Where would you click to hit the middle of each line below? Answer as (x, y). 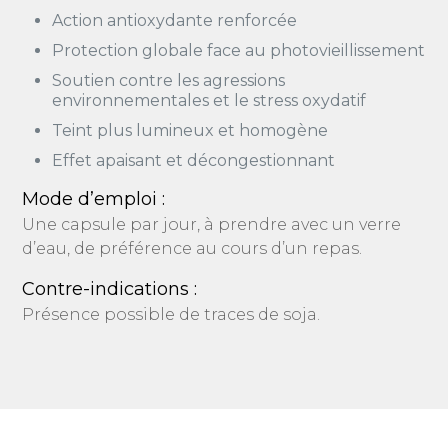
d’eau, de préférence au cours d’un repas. (192, 248)
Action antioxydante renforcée (175, 20)
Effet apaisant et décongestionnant (194, 160)
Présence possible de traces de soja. (171, 314)
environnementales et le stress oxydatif (209, 100)
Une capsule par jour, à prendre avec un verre (212, 224)
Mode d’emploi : (94, 199)
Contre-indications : (110, 289)
